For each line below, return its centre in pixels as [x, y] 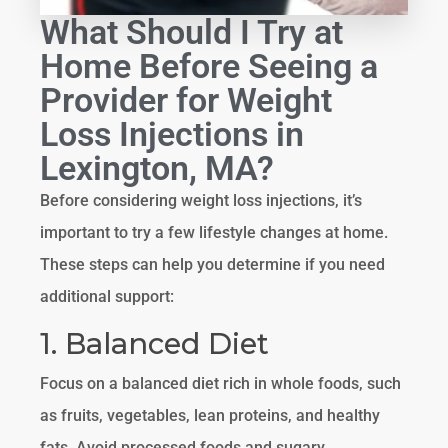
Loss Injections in [172, 133]
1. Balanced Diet [155, 343]
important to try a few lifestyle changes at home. [214, 232]
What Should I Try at [192, 31]
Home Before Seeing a [209, 65]
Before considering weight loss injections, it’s [201, 200]
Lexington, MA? [157, 167]
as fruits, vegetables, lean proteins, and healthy [210, 415]
